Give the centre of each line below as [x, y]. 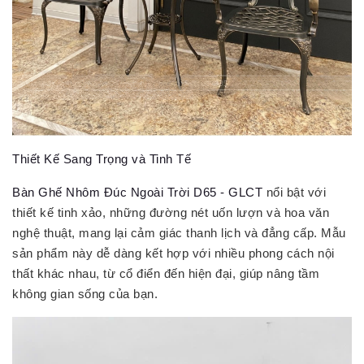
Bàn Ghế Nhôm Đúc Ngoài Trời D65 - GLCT [137, 192]
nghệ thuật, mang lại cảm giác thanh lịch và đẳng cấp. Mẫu [179, 232]
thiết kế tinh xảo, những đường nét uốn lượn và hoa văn [171, 212]
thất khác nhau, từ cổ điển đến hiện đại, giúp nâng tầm [166, 273]
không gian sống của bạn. [85, 293]
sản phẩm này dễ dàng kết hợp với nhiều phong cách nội [173, 253]
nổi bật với [294, 192]
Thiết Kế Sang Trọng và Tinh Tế [102, 158]
